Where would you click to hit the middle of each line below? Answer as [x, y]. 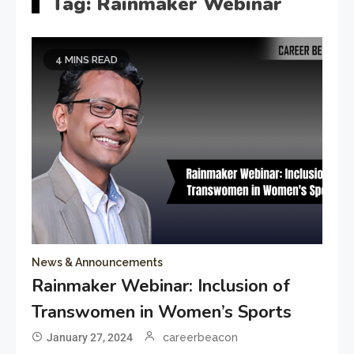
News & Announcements [98, 263]
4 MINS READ [87, 60]
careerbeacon [201, 338]
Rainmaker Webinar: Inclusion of [161, 286]
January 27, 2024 [90, 338]
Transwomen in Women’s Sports [162, 313]
